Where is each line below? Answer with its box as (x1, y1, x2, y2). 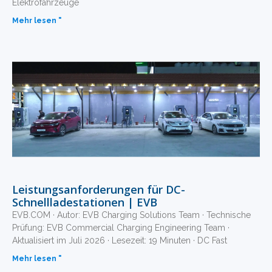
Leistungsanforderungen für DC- (12, 182, 185, 197)
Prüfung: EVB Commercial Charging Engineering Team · (12, 222, 229, 233)
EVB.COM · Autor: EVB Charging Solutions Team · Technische (12, 209, 251, 220)
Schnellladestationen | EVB (12, 194, 157, 209)
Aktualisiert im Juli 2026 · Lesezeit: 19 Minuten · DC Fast (12, 235, 227, 245)
